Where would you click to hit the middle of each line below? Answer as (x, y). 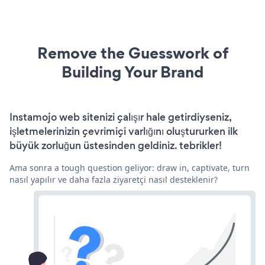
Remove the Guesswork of (132, 53)
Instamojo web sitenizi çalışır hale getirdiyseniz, (120, 117)
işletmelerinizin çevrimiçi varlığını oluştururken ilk (124, 132)
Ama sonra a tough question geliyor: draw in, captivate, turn (130, 168)
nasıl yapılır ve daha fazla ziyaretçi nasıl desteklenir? (114, 180)
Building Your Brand (132, 72)
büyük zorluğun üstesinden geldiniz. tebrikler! (116, 146)
